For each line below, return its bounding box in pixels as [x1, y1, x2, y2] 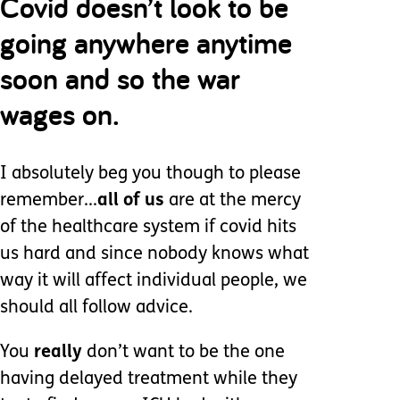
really [34, 344, 87, 362]
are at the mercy [164, 192, 301, 210]
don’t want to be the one [87, 344, 285, 362]
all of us [97, 192, 164, 210]
